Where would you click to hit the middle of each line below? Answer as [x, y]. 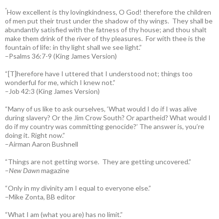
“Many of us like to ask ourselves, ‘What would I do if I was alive [101, 109]
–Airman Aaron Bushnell [42, 144]
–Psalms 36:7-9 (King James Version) [61, 56]
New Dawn [24, 170]
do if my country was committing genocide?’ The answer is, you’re [105, 126]
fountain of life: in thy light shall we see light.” [73, 47]
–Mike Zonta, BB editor [40, 197]
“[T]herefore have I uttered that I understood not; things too [99, 73]
